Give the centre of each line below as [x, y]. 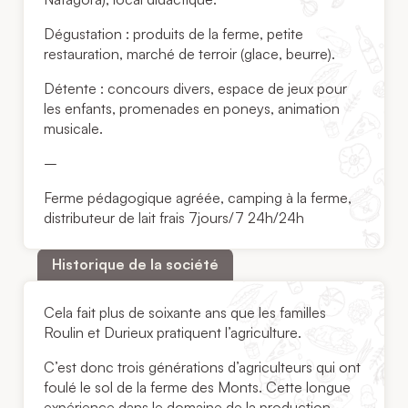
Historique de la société [135, 265]
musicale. [74, 128]
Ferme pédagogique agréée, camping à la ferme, [198, 197]
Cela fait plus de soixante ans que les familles [185, 312]
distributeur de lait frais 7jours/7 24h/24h [174, 217]
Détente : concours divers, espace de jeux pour [196, 88]
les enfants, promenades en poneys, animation [192, 108]
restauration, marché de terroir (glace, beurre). [190, 53]
